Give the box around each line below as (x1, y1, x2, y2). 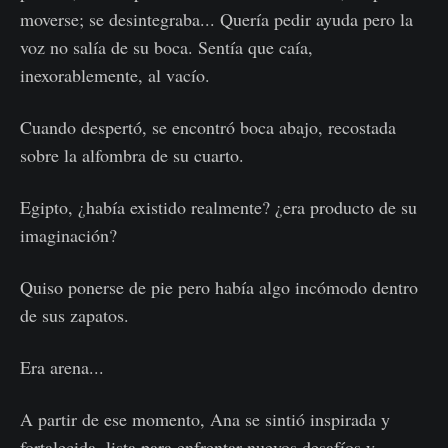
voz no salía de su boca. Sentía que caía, (20, 35, 313, 60)
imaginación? (20, 223, 117, 248)
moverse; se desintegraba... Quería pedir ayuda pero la (20, 7, 413, 32)
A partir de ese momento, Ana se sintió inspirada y (20, 407, 390, 432)
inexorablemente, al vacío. (20, 63, 210, 88)
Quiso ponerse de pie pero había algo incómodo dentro (20, 275, 418, 300)
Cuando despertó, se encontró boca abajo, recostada (20, 115, 396, 140)
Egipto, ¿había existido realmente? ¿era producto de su (20, 195, 417, 220)
